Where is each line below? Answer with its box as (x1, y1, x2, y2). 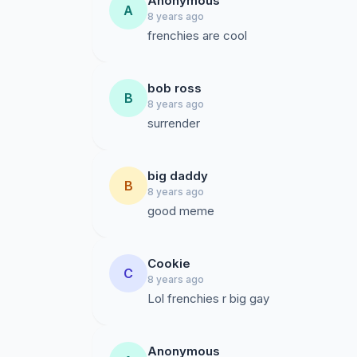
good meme (147, 203, 214, 218)
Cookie (147, 256, 190, 271)
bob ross (147, 80, 202, 96)
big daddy (147, 168, 208, 183)
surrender (147, 116, 200, 131)
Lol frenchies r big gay (147, 291, 269, 306)
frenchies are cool (147, 28, 247, 43)
